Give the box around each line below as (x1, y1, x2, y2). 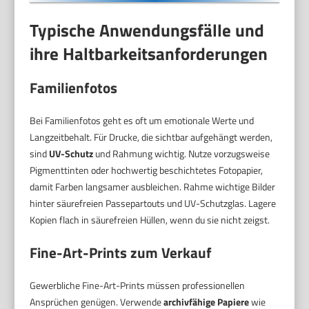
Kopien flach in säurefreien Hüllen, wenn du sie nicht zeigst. (30, 212, 270, 228)
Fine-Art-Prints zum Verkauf (30, 241, 212, 264)
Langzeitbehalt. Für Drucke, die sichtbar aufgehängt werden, (30, 130, 273, 145)
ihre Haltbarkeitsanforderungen (30, 41, 268, 67)
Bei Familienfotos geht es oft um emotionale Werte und (30, 113, 255, 128)
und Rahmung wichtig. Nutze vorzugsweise (93, 146, 270, 161)
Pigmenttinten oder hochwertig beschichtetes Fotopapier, (30, 163, 263, 178)
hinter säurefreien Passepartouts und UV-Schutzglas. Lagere (30, 196, 277, 211)
